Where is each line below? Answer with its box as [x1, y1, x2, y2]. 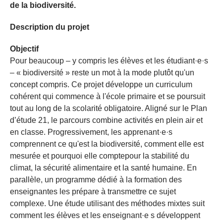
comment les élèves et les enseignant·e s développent [10, 211, 200, 220]
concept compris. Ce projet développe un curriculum [10, 80, 192, 89]
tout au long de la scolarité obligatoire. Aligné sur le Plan [10, 104, 207, 112]
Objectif [10, 44, 39, 53]
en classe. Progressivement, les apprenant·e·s [10, 127, 172, 136]
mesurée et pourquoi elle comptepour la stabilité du [10, 151, 189, 160]
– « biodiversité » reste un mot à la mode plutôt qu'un [10, 68, 194, 77]
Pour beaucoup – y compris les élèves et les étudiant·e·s [10, 56, 208, 65]
